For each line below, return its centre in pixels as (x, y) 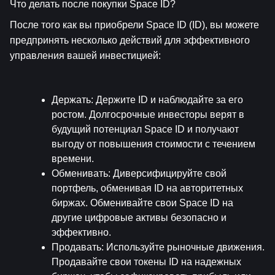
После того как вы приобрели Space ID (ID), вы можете (134, 25)
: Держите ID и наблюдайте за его (167, 99)
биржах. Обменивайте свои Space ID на (142, 203)
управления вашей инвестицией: (85, 55)
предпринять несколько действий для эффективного (130, 40)
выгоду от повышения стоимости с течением (153, 144)
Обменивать (80, 173)
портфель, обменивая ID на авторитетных (147, 188)
